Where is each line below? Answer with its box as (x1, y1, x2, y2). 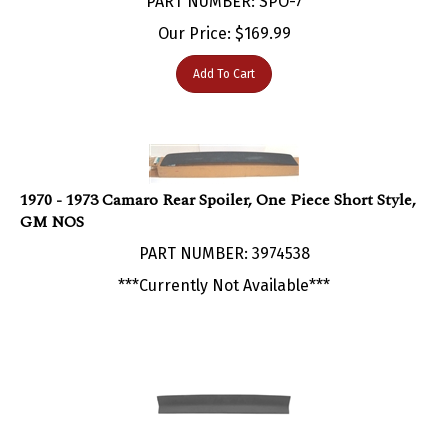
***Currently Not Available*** (118, 255, 330, 275)
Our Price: (157, 3, 231, 23)
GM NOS (20, 189, 84, 214)
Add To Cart (193, 46, 255, 61)
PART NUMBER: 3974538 (138, 223, 310, 243)
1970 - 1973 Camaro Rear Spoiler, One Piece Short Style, (20, 167, 416, 192)
